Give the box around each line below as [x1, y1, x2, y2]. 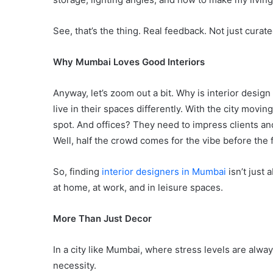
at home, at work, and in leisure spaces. [53, 181, 223, 193]
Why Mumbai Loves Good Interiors [53, 55, 205, 68]
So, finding [53, 165, 102, 177]
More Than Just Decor [53, 212, 152, 224]
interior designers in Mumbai [102, 165, 226, 177]
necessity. [53, 259, 96, 271]
